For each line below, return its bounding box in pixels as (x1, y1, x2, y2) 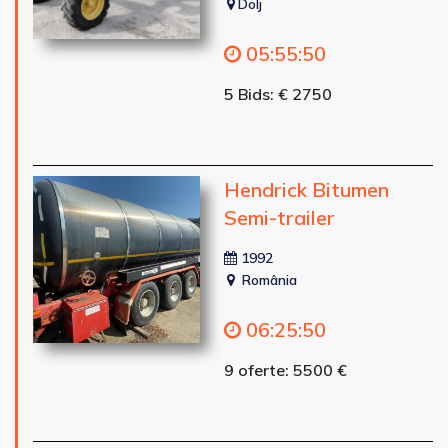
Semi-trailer (223, 204, 335, 230)
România (237, 270, 297, 289)
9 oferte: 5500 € (223, 359, 347, 380)
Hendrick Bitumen (223, 176, 389, 202)
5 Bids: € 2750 (223, 83, 332, 104)
